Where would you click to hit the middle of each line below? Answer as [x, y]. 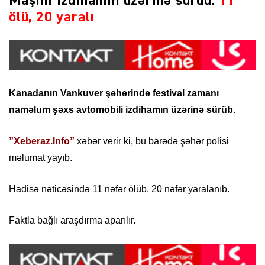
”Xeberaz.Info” [42, 141]
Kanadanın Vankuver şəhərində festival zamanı [114, 93]
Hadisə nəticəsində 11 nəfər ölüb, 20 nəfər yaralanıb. [119, 189]
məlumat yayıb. [41, 158]
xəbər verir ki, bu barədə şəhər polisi [153, 141]
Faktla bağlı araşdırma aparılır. [72, 221]
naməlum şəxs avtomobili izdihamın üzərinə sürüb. [122, 110]
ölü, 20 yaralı [52, 17]
